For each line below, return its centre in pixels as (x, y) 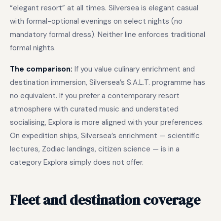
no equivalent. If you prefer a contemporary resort (95, 96)
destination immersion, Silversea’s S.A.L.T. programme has (108, 82)
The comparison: (41, 69)
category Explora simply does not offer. (77, 162)
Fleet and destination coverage (105, 200)
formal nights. (33, 48)
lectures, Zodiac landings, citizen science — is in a (95, 149)
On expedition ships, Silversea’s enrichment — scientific (105, 136)
